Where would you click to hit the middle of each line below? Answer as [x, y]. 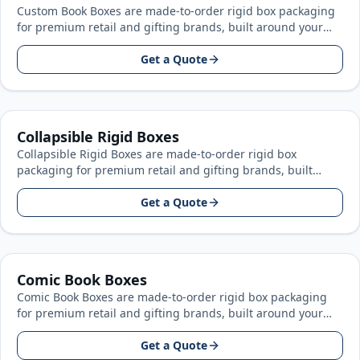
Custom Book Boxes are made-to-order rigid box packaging [176, 11]
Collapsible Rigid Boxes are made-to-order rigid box [157, 154]
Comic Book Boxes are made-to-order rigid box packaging [172, 297]
